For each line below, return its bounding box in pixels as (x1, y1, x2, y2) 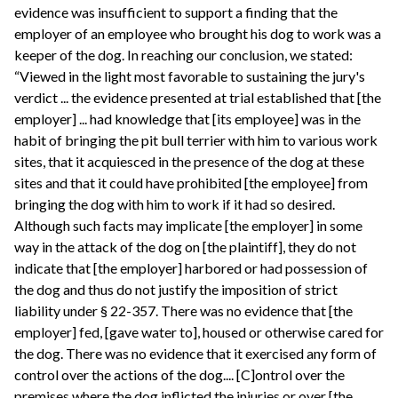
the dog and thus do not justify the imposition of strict (14, 280, 338, 298)
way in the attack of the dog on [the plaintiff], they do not (14, 237, 356, 255)
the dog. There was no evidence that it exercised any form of (14, 344, 377, 362)
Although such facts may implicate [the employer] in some (14, 216, 362, 234)
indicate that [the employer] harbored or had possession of (14, 259, 368, 276)
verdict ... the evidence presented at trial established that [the (14, 88, 381, 106)
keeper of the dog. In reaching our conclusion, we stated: (14, 45, 353, 63)
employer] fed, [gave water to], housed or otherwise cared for (14, 322, 384, 340)
